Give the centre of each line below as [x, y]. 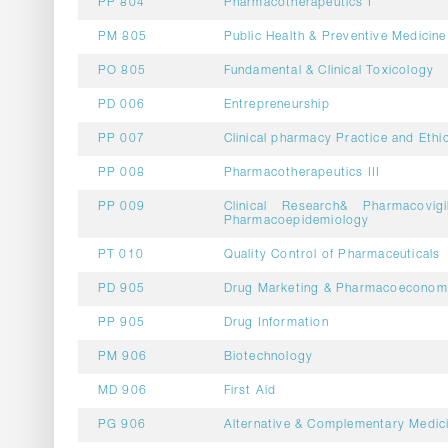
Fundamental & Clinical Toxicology [329, 71]
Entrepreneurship [276, 105]
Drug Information [276, 323]
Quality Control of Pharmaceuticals [332, 255]
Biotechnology [268, 357]
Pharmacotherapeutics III [302, 173]
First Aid [250, 391]
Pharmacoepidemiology [296, 221]
